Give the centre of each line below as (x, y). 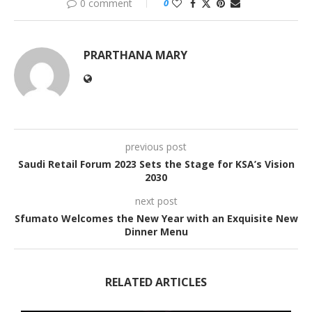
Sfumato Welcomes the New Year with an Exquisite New (156, 218)
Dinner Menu (156, 232)
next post (156, 201)
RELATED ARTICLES (156, 282)
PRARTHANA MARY (135, 55)
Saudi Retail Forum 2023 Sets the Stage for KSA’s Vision (156, 164)
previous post (156, 147)
